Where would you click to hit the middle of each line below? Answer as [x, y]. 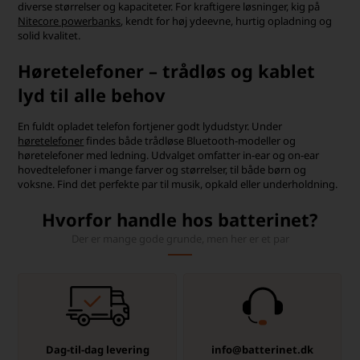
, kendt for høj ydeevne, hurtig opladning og [227, 21]
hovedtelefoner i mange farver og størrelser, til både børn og [162, 170]
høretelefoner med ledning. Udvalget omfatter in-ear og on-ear [169, 155]
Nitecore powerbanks [70, 21]
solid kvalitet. [49, 36]
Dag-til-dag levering [97, 350]
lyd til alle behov [92, 95]
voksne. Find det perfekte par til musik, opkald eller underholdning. [178, 184]
